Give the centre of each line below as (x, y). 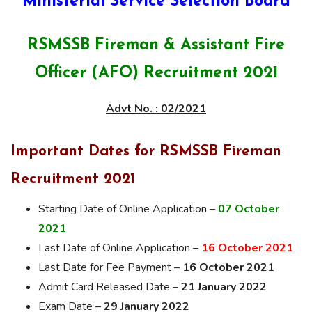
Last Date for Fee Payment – (110, 267)
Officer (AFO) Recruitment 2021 (156, 73)
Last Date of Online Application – (120, 248)
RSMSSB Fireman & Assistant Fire (156, 46)
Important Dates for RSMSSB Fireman (146, 151)
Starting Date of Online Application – (128, 209)
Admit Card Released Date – (110, 287)
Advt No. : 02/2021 (156, 109)
